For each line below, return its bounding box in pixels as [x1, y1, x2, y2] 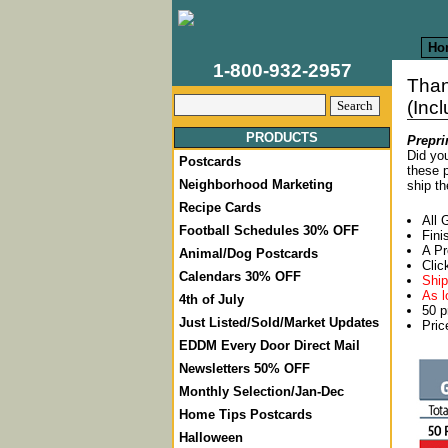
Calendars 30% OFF [179, 269, 301, 284]
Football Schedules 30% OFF [179, 223, 359, 238]
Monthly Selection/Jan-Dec [179, 384, 344, 399]
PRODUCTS [246, 130, 318, 145]
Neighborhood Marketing [179, 177, 333, 192]
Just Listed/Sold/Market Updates [179, 315, 379, 330]
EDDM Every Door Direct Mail [179, 338, 360, 353]
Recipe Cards [179, 200, 261, 215]
